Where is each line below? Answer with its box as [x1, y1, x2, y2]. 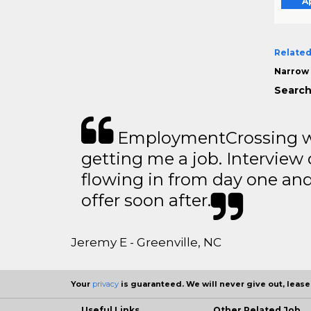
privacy [92, 278, 119, 289]
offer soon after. [81, 190, 211, 210]
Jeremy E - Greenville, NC [71, 235, 221, 249]
